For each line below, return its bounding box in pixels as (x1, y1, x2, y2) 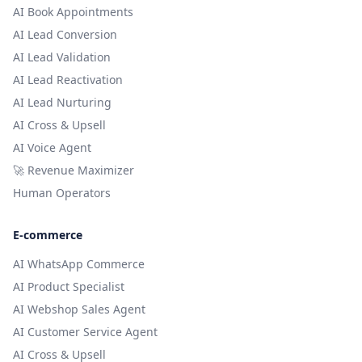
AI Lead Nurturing (13, 94, 112, 110)
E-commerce (13, 226, 82, 242)
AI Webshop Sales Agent (13, 301, 145, 317)
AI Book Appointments (13, 3, 133, 19)
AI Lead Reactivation (13, 71, 123, 87)
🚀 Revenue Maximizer (13, 162, 134, 178)
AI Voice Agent (13, 139, 91, 155)
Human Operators (13, 184, 111, 200)
